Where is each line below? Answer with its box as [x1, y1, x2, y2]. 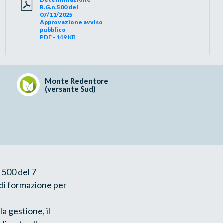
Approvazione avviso [40, 18, 103, 26]
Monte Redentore [45, 76, 108, 85]
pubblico [40, 25, 66, 33]
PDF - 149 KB [40, 33, 76, 41]
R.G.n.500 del [40, 3, 79, 11]
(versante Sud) [45, 84, 96, 93]
